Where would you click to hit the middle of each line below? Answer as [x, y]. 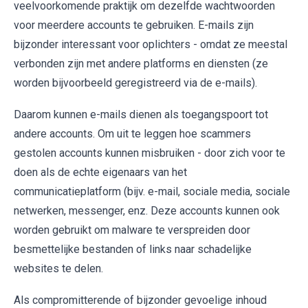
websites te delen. [58, 269]
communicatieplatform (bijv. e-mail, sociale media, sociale [152, 192]
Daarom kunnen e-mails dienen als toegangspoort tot [141, 115]
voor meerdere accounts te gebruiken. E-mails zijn [134, 25]
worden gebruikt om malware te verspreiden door [132, 230]
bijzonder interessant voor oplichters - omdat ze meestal [151, 45]
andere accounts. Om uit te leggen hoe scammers [132, 134]
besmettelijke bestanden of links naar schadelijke [133, 250]
